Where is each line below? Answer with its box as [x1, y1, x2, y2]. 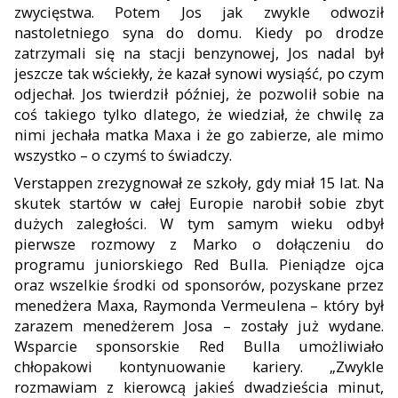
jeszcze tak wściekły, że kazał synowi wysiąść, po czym [14, 62, 384, 84]
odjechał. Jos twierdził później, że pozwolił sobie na [14, 83, 384, 104]
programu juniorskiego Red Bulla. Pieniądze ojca [14, 253, 384, 275]
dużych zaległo [14, 212, 126, 234]
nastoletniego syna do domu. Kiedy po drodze [14, 21, 384, 43]
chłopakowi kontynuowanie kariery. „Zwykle [14, 355, 384, 377]
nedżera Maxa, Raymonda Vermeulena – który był [36, 294, 384, 315]
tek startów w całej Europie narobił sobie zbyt [39, 192, 384, 213]
